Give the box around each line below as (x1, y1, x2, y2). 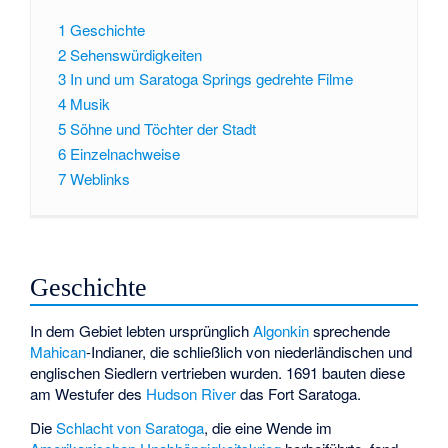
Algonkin (253, 319, 310, 341)
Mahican (30, 340, 87, 362)
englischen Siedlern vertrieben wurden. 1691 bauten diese (30, 361, 406, 383)
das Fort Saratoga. (236, 382, 362, 404)
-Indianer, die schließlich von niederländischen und (86, 340, 413, 362)
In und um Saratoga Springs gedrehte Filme (69, 68, 353, 90)
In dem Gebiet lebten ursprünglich (30, 319, 254, 341)
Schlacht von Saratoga (56, 417, 205, 439)
